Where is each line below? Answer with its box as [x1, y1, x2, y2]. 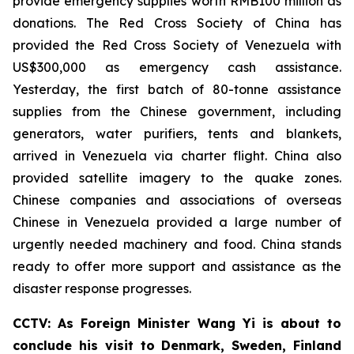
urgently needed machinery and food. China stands [13, 236, 341, 253]
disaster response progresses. [13, 281, 191, 297]
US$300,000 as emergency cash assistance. [13, 59, 341, 76]
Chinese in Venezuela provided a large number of [13, 214, 341, 231]
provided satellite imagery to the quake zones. [13, 170, 341, 186]
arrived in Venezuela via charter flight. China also [13, 148, 341, 164]
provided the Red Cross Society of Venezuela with [13, 37, 341, 54]
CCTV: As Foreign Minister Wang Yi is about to [13, 315, 341, 332]
